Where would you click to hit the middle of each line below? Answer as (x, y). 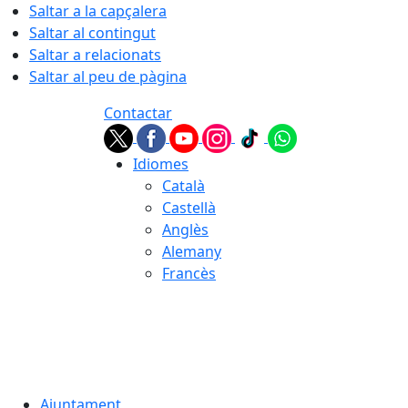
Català (184, 186)
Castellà (189, 208)
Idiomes (161, 164)
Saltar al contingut (92, 33)
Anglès (185, 229)
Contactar (138, 113)
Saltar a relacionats (95, 55)
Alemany (192, 251)
